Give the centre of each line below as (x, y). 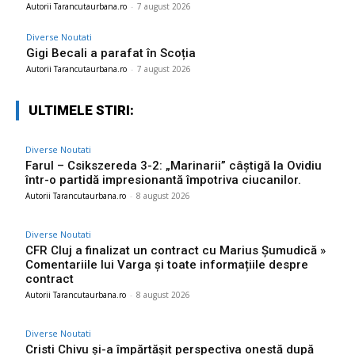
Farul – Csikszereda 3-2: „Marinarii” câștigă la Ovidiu (174, 166)
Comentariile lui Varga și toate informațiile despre (167, 265)
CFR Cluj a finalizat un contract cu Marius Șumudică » (176, 251)
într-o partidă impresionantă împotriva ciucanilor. (163, 180)
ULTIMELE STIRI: (81, 111)
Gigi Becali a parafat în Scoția (111, 53)
